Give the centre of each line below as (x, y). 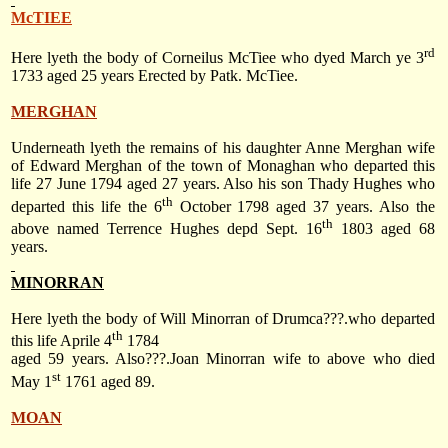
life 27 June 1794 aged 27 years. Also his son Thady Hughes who (223, 184)
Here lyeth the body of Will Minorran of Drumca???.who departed (223, 319)
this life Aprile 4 (61, 341)
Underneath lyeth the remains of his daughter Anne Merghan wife (223, 148)
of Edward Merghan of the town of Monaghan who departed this (223, 166)
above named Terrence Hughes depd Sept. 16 (166, 229)
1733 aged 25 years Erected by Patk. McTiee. (154, 76)
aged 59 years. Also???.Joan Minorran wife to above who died (223, 359)
